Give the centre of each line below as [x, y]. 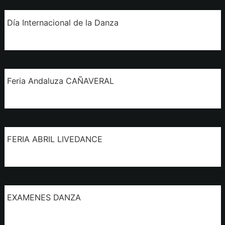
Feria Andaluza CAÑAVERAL [60, 81]
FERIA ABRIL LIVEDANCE [54, 139]
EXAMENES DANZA [44, 198]
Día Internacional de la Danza [63, 22]
